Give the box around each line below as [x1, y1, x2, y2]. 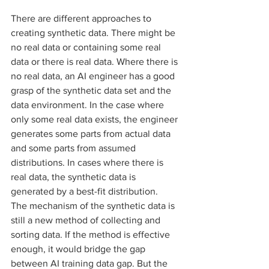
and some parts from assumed [11, 143, 138, 154]
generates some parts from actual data [11, 128, 173, 139]
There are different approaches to [11, 13, 154, 24]
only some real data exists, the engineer [11, 114, 180, 125]
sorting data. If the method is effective [11, 229, 172, 240]
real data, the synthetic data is [11, 172, 138, 183]
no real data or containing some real [11, 42, 163, 53]
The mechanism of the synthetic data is [11, 201, 177, 211]
